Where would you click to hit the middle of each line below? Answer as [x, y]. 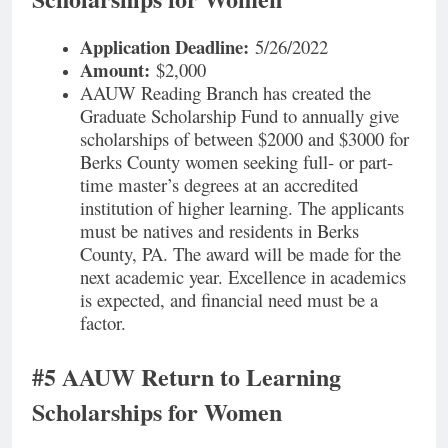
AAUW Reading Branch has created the [225, 92]
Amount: [115, 69]
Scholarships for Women [161, 411]
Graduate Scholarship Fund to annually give [239, 115]
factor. [106, 322]
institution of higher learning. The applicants [242, 207]
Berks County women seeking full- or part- [236, 161]
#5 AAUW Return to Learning [186, 376]
